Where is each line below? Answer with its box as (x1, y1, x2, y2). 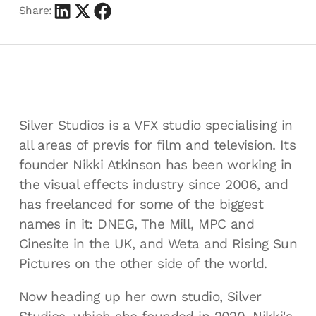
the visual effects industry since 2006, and (18, 176, 288, 193)
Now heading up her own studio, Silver (18, 288, 262, 305)
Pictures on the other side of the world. (18, 255, 267, 272)
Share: (18, 4, 52, 18)
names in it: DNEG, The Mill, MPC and (18, 215, 255, 232)
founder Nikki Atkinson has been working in (18, 156, 292, 173)
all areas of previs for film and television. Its (18, 136, 296, 153)
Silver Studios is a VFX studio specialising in (18, 116, 293, 133)
